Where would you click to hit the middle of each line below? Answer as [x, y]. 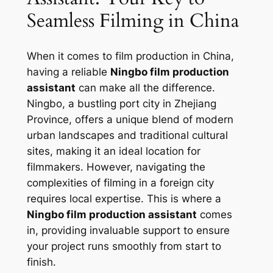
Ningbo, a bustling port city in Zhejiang [121, 103]
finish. [41, 262]
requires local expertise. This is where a [124, 198]
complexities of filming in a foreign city [120, 183]
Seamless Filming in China [133, 21]
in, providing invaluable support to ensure [128, 230]
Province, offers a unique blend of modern [130, 119]
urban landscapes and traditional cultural [127, 135]
